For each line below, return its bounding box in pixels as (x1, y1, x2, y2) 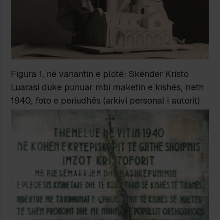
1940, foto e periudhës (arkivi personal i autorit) (11, 94, 200, 106)
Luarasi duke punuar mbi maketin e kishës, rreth (11, 81, 204, 93)
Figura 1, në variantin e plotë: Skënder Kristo (11, 68, 189, 80)
